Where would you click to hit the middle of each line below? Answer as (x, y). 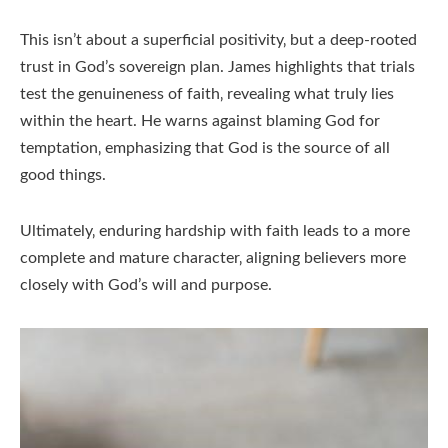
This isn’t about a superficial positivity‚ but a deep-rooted (218, 40)
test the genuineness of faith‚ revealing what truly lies (207, 94)
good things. (63, 175)
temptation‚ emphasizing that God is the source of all (205, 148)
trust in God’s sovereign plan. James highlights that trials (217, 67)
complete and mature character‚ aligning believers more (213, 258)
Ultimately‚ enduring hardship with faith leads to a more (215, 231)
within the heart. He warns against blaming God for (200, 121)
